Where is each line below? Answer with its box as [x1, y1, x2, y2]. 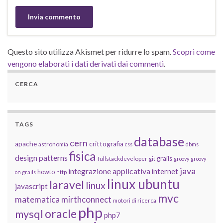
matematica [15, 194, 60, 205]
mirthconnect [61, 194, 111, 205]
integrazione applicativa [68, 166, 150, 176]
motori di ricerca [113, 197, 156, 204]
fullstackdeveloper [98, 155, 147, 162]
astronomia [38, 141, 68, 148]
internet [152, 167, 178, 176]
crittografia [89, 140, 123, 148]
